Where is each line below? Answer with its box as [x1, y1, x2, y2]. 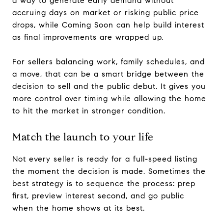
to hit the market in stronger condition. [12, 106, 165, 115]
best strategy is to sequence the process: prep [12, 178, 195, 188]
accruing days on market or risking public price [12, 7, 199, 17]
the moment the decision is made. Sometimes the [12, 166, 206, 176]
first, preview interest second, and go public [12, 191, 184, 200]
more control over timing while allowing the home [12, 93, 206, 103]
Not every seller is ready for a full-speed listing [12, 154, 197, 164]
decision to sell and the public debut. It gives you [12, 81, 206, 91]
